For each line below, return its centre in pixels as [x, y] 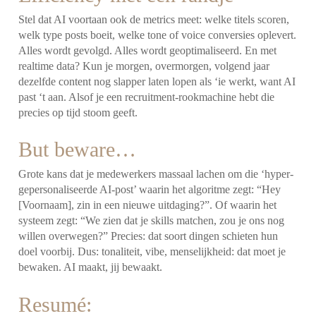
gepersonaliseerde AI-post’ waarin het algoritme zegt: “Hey [150, 190]
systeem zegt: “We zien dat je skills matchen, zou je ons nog [152, 221]
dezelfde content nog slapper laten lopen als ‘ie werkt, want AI [157, 81]
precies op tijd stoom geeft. [78, 112]
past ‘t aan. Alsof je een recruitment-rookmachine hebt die [147, 97]
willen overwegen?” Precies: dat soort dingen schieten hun [148, 236]
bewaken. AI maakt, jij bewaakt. [91, 267]
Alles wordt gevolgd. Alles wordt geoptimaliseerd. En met [148, 50]
